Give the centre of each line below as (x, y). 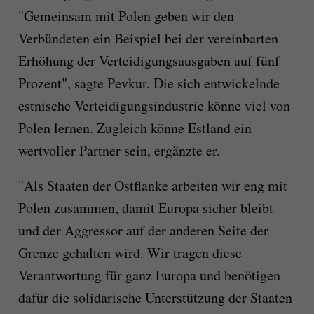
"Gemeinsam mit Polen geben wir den (126, 16)
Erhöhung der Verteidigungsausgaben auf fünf (149, 61)
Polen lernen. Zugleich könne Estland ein (135, 128)
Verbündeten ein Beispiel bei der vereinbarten (148, 39)
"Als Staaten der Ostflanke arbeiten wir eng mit (152, 186)
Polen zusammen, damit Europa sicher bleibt (145, 208)
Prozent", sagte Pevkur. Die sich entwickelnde (149, 83)
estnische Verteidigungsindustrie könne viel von (154, 106)
